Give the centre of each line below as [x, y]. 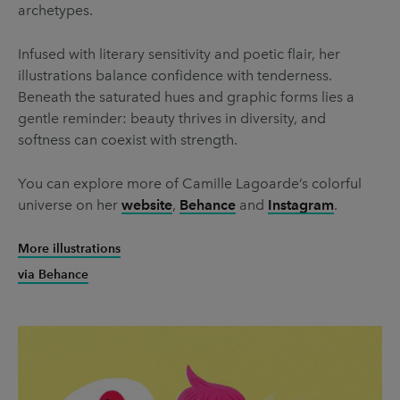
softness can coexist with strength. [128, 139]
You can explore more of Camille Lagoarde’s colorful [190, 183]
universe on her [70, 204]
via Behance [53, 274]
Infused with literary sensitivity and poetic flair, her [179, 54]
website [147, 204]
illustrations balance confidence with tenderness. [175, 75]
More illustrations [69, 248]
